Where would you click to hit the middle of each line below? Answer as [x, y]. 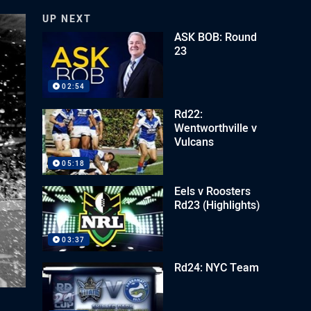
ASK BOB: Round [216, 37]
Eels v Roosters [213, 191]
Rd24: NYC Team [217, 268]
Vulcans [194, 141]
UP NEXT [67, 18]
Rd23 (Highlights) [217, 204]
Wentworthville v [216, 127]
